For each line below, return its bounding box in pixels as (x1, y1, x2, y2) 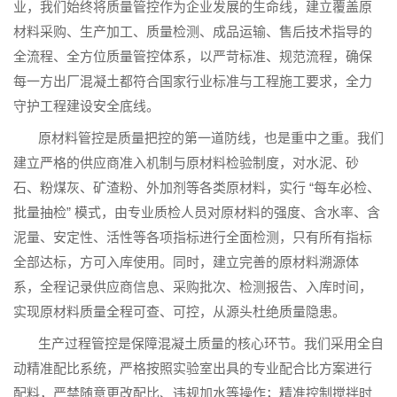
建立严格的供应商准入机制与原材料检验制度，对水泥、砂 (13, 156, 359, 171)
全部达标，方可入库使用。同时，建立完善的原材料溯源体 (13, 255, 359, 270)
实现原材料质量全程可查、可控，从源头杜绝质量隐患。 (13, 305, 346, 320)
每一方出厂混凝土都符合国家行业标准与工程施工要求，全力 (13, 74, 372, 90)
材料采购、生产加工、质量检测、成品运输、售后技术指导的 (13, 25, 372, 40)
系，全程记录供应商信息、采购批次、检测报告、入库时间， (13, 280, 372, 295)
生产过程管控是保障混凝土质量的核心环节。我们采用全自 (38, 337, 384, 352)
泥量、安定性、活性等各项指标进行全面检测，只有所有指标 (13, 230, 372, 245)
